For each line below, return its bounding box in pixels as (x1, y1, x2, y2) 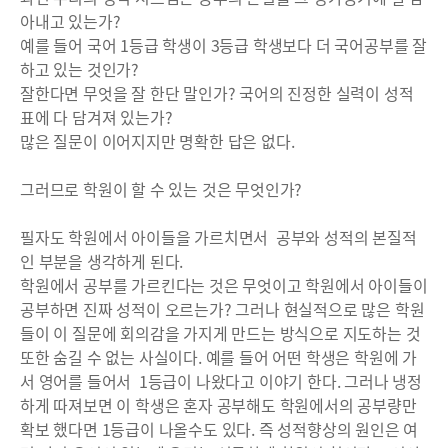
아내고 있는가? (20, 9, 121, 33)
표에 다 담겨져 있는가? (20, 105, 173, 129)
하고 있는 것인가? (20, 57, 140, 81)
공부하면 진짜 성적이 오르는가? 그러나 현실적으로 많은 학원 (20, 297, 425, 321)
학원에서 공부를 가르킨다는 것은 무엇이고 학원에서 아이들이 (20, 273, 428, 297)
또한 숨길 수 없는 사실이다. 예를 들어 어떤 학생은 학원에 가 (20, 345, 417, 369)
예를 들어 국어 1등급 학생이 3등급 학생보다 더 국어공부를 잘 (20, 33, 427, 57)
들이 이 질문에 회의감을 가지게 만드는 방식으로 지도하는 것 (20, 321, 421, 345)
